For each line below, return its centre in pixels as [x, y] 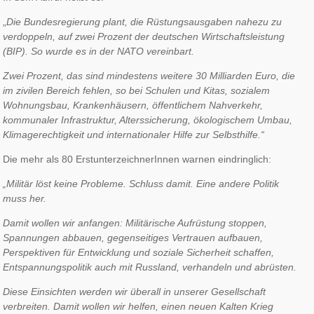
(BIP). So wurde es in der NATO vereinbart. [99, 51]
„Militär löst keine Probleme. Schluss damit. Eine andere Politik [141, 183]
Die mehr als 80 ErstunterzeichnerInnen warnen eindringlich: [137, 159]
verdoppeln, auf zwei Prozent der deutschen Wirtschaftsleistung [144, 36]
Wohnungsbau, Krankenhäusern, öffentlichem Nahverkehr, [133, 105]
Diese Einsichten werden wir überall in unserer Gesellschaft [135, 291]
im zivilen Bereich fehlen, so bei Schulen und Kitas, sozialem [137, 90]
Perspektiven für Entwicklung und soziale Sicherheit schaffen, [139, 252]
